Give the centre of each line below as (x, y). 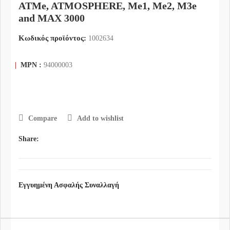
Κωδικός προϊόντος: (53, 38)
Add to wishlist (100, 119)
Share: (29, 139)
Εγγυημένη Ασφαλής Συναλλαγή (69, 185)
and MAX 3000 (52, 18)
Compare (42, 119)
